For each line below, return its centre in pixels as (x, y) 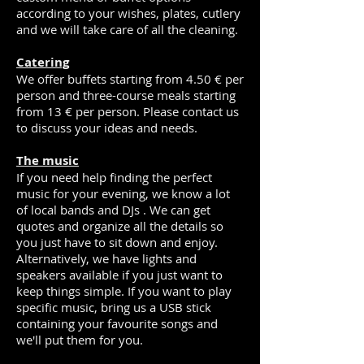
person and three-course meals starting (126, 95)
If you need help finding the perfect (114, 177)
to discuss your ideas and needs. (107, 128)
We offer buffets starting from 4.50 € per (130, 79)
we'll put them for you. (80, 340)
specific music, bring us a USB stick (114, 307)
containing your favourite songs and (117, 323)
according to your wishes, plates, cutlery (128, 13)
